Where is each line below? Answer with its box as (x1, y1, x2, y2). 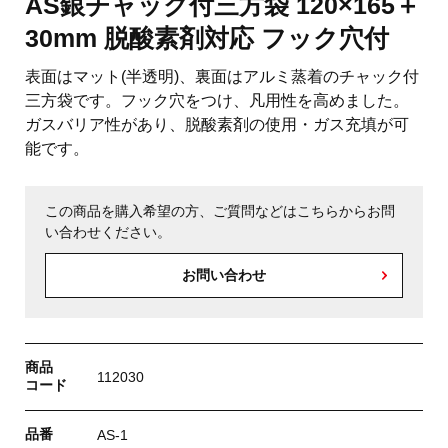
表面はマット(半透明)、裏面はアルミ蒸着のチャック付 (25, 68, 419, 85)
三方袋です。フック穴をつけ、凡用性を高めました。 (25, 92, 409, 109)
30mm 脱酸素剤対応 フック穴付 (25, 24, 389, 52)
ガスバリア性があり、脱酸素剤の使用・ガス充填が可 (25, 116, 409, 133)
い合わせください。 (45, 224, 171, 240)
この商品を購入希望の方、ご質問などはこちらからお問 (45, 203, 395, 219)
